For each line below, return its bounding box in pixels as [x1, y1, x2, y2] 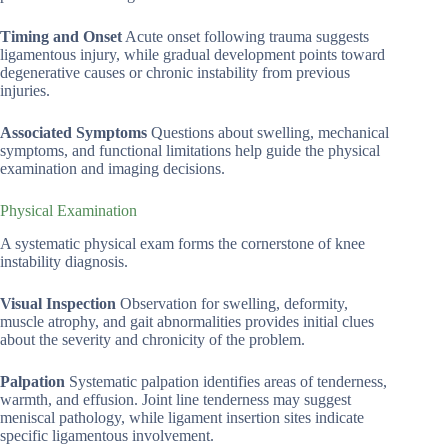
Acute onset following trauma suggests [122, 28, 369, 46]
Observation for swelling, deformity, [116, 295, 348, 313]
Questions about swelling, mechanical [147, 124, 389, 142]
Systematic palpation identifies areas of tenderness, [65, 373, 387, 391]
